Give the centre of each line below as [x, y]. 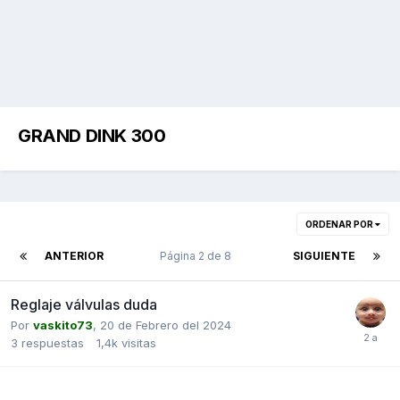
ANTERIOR [74, 255]
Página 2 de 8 [198, 255]
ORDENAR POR [340, 224]
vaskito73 [63, 325]
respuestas [53, 342]
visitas [139, 342]
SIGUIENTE [324, 255]
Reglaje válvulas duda [84, 304]
